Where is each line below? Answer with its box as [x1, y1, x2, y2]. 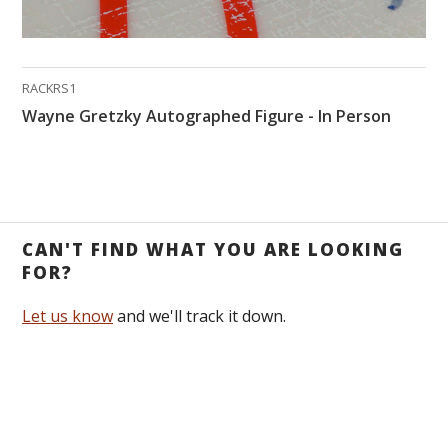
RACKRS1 [22, 78, 76, 97]
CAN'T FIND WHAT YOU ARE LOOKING [22, 237, 404, 261]
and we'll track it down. [113, 304, 286, 327]
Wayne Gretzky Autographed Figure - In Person [22, 104, 391, 127]
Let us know [22, 304, 113, 327]
